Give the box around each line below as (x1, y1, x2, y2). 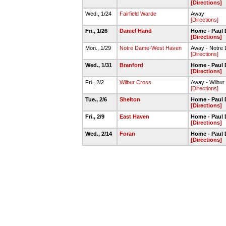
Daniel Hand (120, 28, 152, 34)
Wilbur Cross (120, 79, 151, 85)
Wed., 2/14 (85, 131, 114, 137)
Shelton (120, 96, 140, 102)
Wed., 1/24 (85, 11, 113, 17)
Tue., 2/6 (85, 96, 108, 102)
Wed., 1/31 (85, 62, 114, 68)
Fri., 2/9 (85, 114, 106, 120)
